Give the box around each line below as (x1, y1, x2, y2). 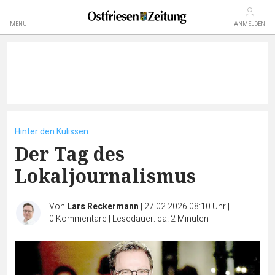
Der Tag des (15, 141, 125, 166)
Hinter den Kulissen (15, 125, 88, 138)
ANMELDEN (234, 20, 265, 28)
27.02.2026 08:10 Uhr (144, 200, 228, 213)
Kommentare (56, 212, 107, 225)
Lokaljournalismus (15, 163, 196, 188)
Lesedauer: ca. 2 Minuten (112, 212, 209, 225)
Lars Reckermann (67, 200, 139, 213)
